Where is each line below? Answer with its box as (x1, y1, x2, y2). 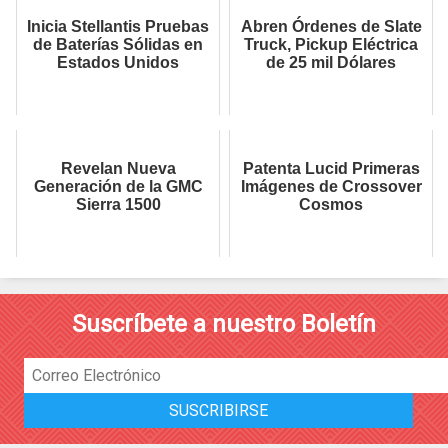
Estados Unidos (57, 53, 179, 71)
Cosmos (299, 195, 363, 213)
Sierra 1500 (75, 195, 161, 213)
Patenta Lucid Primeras (242, 159, 420, 177)
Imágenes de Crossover (240, 177, 422, 195)
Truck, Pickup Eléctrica (244, 35, 418, 53)
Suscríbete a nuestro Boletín (72, 310, 376, 339)
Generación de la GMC (33, 177, 203, 195)
